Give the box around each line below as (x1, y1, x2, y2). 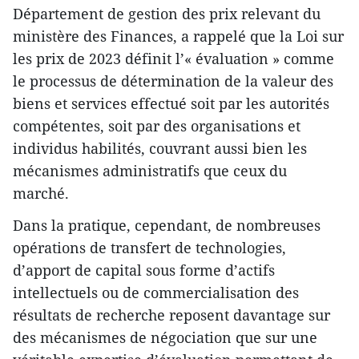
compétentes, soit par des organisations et (13, 116, 301, 136)
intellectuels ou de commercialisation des (13, 283, 299, 303)
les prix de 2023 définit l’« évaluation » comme (13, 49, 334, 69)
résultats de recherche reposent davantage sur (13, 305, 330, 325)
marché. (13, 184, 69, 204)
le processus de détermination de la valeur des (13, 71, 333, 91)
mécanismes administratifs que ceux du (13, 161, 287, 181)
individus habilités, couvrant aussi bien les (13, 139, 307, 159)
